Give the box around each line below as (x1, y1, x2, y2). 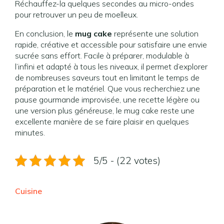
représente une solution (112, 28, 198, 38)
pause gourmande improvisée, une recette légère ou (15, 94, 199, 104)
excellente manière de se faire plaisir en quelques (15, 116, 189, 126)
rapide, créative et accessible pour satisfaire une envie (15, 39, 207, 49)
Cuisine (15, 186, 42, 196)
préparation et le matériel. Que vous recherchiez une (15, 83, 200, 93)
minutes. (15, 127, 45, 137)
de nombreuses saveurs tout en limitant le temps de (15, 72, 199, 82)
